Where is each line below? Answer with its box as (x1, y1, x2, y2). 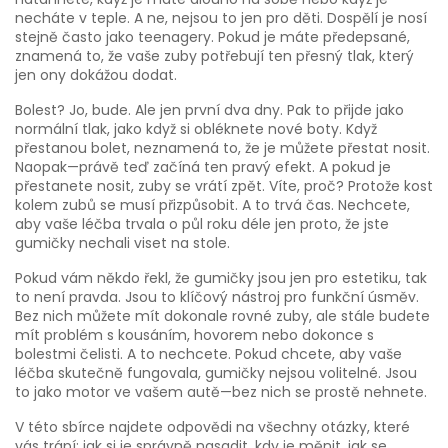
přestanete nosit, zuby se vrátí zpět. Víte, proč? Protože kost (15, 176, 433, 196)
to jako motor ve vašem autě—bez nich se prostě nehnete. (15, 382, 427, 402)
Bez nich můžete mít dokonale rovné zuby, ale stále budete (15, 306, 430, 326)
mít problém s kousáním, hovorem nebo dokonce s (15, 325, 374, 345)
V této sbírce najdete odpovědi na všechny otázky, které (15, 417, 410, 437)
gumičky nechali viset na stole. (15, 233, 230, 253)
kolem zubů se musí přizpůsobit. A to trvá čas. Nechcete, (15, 195, 410, 215)
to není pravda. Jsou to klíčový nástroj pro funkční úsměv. (15, 287, 419, 307)
